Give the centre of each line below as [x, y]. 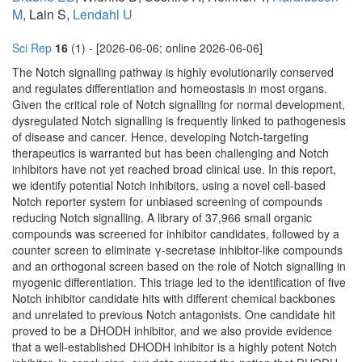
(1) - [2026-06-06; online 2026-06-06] [165, 48]
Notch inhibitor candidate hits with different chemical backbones [174, 299]
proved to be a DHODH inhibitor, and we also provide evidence [172, 331]
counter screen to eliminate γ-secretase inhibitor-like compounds [177, 250]
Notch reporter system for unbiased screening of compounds [167, 202]
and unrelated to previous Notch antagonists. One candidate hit [174, 315]
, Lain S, [48, 15]
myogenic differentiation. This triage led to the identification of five [179, 282]
